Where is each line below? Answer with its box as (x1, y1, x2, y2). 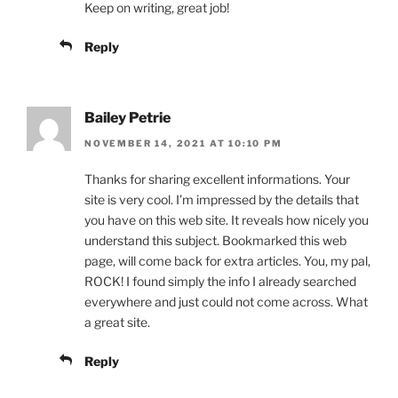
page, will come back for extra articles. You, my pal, (84, 252, 370, 268)
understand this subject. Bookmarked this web (84, 232, 346, 248)
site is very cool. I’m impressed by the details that (84, 191, 359, 207)
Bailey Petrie (84, 109, 171, 127)
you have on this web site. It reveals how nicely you (84, 211, 369, 227)
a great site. (84, 314, 150, 330)
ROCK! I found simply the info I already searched (84, 273, 356, 289)
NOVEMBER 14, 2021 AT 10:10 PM (84, 137, 283, 148)
